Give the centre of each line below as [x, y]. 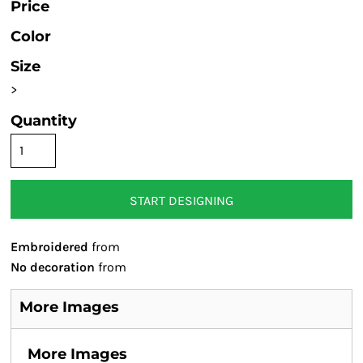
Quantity [44, 121]
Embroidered [49, 247]
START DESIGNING [181, 200]
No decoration [53, 267]
